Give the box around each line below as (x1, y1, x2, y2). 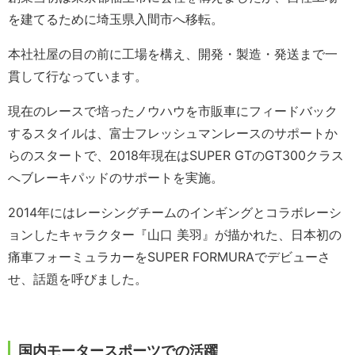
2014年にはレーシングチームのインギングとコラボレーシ (8, 204, 342, 221)
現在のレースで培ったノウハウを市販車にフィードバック (8, 103, 338, 120)
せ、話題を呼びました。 (8, 271, 147, 288)
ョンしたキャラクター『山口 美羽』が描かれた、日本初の (8, 227, 342, 243)
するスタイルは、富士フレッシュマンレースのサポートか (8, 125, 338, 142)
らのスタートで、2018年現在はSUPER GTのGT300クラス (8, 147, 344, 164)
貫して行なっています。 (8, 68, 147, 85)
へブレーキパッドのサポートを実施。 (8, 170, 223, 186)
